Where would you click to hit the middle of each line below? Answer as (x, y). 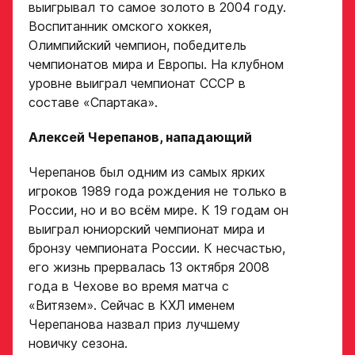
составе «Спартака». (93, 103)
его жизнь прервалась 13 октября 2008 (149, 267)
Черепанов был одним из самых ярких (147, 172)
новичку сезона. (78, 344)
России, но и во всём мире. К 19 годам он (158, 210)
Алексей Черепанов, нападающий (140, 137)
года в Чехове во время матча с (129, 286)
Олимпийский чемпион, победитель (137, 46)
